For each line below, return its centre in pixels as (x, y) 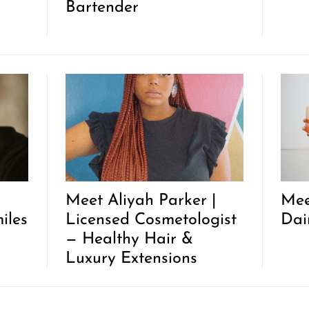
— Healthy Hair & (130, 239)
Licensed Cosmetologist (151, 220)
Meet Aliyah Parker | (141, 200)
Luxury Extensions (132, 258)
